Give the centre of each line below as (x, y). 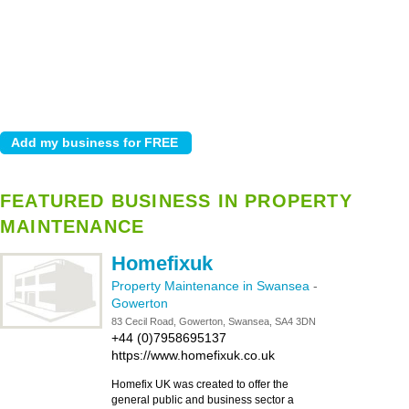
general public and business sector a (203, 400)
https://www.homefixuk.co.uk (193, 355)
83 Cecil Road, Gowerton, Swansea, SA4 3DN (214, 321)
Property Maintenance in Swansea (212, 286)
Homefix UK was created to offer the (200, 384)
